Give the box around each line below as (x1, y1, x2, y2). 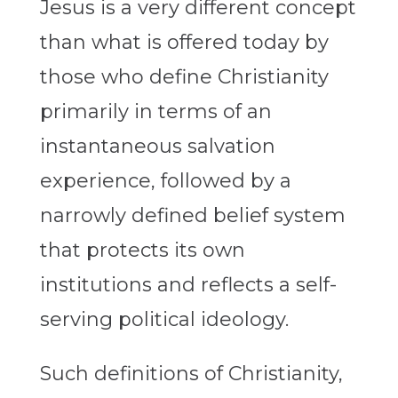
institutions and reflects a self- (39, 273, 337, 298)
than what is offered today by (39, 30, 329, 55)
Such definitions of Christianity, (39, 362, 343, 386)
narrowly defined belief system (39, 203, 346, 228)
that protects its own (39, 238, 245, 263)
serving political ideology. (39, 307, 289, 332)
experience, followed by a (39, 169, 291, 194)
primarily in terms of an (39, 99, 272, 124)
